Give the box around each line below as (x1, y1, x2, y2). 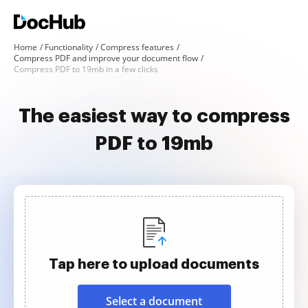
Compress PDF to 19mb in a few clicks (14, 63, 158, 75)
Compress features (100, 41, 174, 53)
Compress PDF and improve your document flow (14, 52, 198, 64)
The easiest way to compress (18, 107, 290, 126)
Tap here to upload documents (49, 257, 259, 271)
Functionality (45, 41, 93, 53)
